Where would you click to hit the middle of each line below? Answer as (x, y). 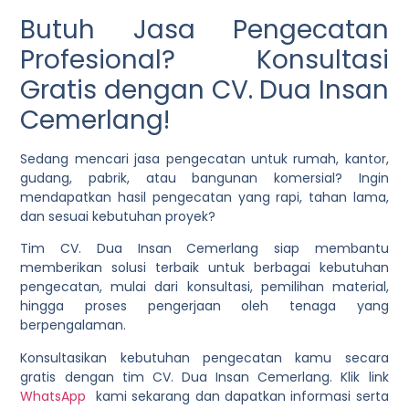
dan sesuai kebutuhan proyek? (118, 217)
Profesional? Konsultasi (204, 60)
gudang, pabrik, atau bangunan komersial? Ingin (204, 178)
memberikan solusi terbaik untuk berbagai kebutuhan (204, 268)
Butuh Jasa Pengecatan (204, 30)
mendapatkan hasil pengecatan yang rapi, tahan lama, (204, 198)
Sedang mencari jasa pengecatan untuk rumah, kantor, (204, 159)
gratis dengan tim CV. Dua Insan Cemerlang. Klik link (204, 377)
